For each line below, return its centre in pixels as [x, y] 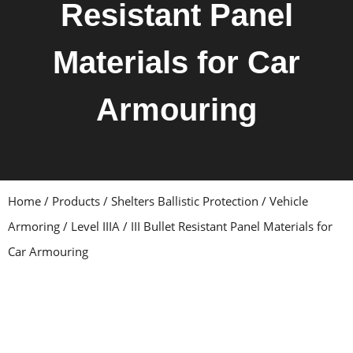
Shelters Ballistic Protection [185, 201]
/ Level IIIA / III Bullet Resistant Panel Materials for [196, 226]
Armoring [34, 226]
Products [76, 201]
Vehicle [289, 201]
